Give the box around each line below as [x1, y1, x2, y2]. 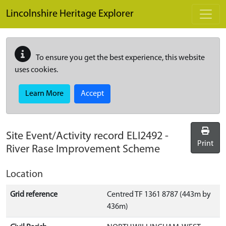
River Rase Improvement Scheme [6, 144, 160, 155]
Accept [81, 90, 104, 98]
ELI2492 [127, 131, 162, 142]
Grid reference [10, 191, 58, 199]
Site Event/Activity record [6, 131, 127, 142]
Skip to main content [6, 2, 75, 10]
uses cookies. [15, 66, 58, 74]
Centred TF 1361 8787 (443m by [107, 191, 211, 199]
